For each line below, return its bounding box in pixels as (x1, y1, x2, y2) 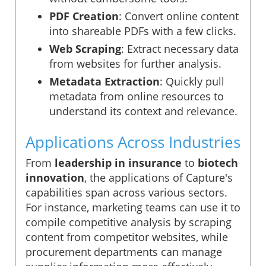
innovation (26, 170, 84, 185)
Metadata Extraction (49, 74, 160, 88)
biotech (198, 155, 238, 170)
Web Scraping (49, 41, 121, 56)
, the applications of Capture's (84, 170, 233, 185)
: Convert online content (119, 8, 239, 23)
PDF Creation (49, 8, 119, 23)
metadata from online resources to (49, 88, 224, 103)
